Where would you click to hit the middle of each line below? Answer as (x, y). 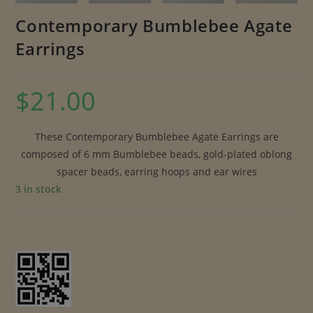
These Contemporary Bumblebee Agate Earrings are (156, 136)
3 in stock (39, 189)
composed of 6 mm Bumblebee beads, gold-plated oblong (156, 154)
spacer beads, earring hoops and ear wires (156, 171)
